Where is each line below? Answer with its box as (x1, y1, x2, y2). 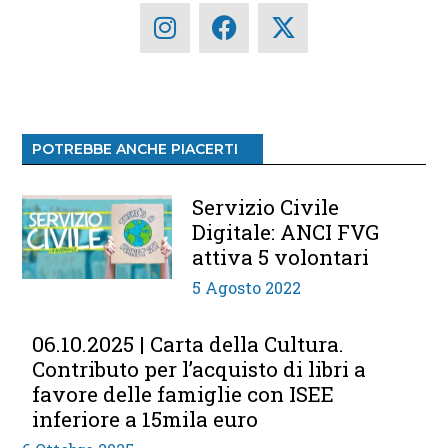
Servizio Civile (192, 192, 340, 221)
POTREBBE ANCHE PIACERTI (32, 139, 239, 158)
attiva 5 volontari (192, 242, 370, 271)
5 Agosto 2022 (192, 276, 302, 298)
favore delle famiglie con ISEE (32, 379, 335, 408)
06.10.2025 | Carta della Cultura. (32, 329, 345, 358)
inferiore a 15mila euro (32, 404, 259, 433)
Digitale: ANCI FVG (192, 217, 380, 246)
